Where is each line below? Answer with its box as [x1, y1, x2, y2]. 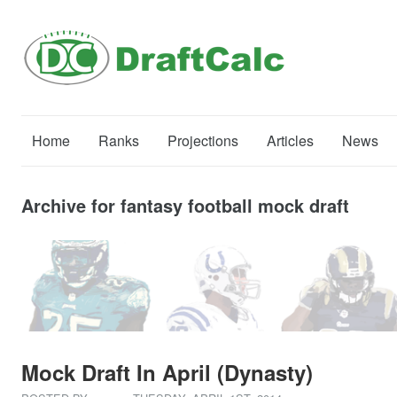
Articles [267, 130, 314, 151]
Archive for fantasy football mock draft [21, 192, 349, 218]
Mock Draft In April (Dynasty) [21, 357, 313, 388]
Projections [167, 130, 238, 151]
